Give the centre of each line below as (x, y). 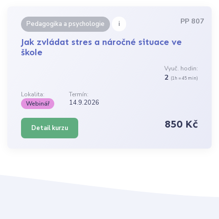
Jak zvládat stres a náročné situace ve (102, 42)
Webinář (38, 103)
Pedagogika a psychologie (66, 24)
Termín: (79, 94)
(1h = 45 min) (184, 78)
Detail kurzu (50, 128)
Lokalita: (33, 94)
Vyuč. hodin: (181, 69)
